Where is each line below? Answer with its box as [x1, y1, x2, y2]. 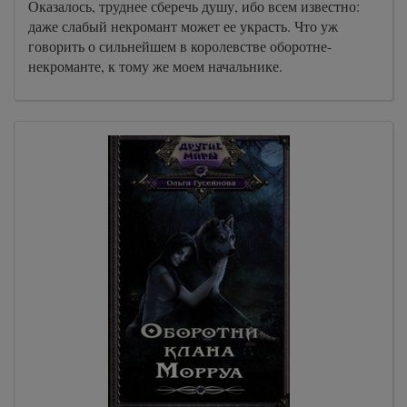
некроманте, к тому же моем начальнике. [28, 56, 283, 75]
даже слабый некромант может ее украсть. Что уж [28, 16, 338, 35]
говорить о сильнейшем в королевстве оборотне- [28, 36, 332, 55]
